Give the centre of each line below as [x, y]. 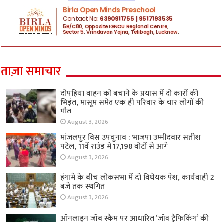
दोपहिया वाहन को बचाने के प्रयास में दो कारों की [130, 94]
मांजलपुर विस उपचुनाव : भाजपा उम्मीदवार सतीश [131, 138]
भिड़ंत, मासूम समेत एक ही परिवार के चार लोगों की [132, 103]
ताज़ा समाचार [31, 72]
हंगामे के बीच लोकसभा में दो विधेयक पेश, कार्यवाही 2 [138, 178]
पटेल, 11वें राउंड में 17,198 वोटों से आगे [114, 147]
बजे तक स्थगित [83, 187]
